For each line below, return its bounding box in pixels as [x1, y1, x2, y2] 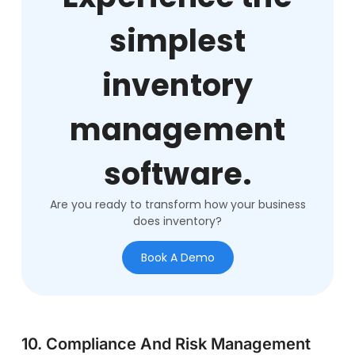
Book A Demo [140, 250, 215, 266]
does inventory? [133, 212, 222, 229]
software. [104, 152, 251, 195]
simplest [109, 19, 246, 62]
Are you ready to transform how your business [49, 196, 306, 212]
